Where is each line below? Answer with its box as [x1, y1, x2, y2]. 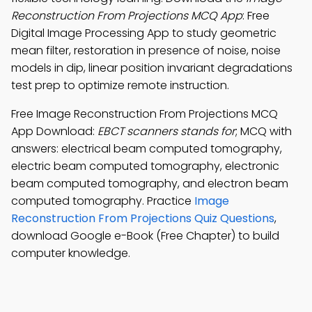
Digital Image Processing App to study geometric [11, 25, 276, 41]
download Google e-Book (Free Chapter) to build [11, 228, 279, 244]
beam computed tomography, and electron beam [11, 175, 288, 192]
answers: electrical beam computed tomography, [11, 141, 282, 157]
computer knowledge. [11, 245, 130, 261]
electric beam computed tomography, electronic [11, 158, 279, 174]
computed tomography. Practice [11, 193, 194, 209]
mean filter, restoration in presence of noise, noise [11, 42, 281, 58]
